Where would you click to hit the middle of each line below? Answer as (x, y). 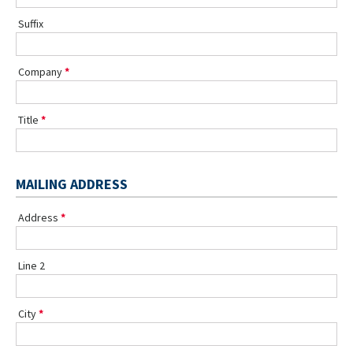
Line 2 (32, 265)
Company (40, 71)
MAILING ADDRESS (72, 184)
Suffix (31, 23)
